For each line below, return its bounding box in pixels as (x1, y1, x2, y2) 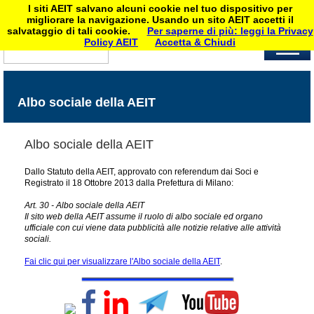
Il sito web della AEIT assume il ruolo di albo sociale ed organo (25, 211, 263, 221)
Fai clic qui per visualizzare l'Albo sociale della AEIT (25, 256, 220, 266)
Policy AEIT (84, 36, 138, 48)
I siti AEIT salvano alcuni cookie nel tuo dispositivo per (27, 3, 292, 14)
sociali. (25, 233, 51, 244)
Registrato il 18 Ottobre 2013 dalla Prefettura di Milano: (25, 177, 233, 188)
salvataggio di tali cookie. (6, 25, 130, 36)
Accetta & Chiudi (155, 36, 235, 48)
